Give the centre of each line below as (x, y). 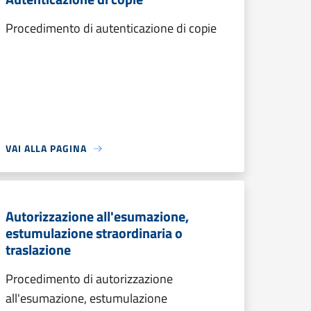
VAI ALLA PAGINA (46, 148)
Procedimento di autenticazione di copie (111, 28)
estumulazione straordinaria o (94, 233)
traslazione (38, 250)
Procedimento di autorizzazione (89, 279)
